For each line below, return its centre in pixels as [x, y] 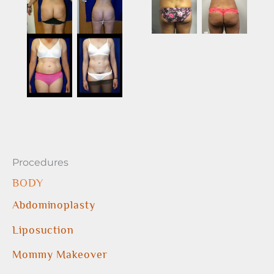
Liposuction [43, 230]
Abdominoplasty [54, 205]
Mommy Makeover [60, 255]
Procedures [40, 162]
